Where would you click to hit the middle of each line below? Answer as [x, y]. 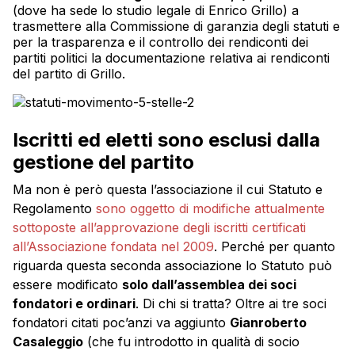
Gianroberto [268, 322]
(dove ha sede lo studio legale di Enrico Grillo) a [156, 10]
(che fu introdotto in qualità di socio [191, 341]
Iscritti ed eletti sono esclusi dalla [166, 139]
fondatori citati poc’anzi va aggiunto [121, 322]
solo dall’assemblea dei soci [209, 284]
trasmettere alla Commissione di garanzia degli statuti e [176, 26]
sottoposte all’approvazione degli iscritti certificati [159, 227]
